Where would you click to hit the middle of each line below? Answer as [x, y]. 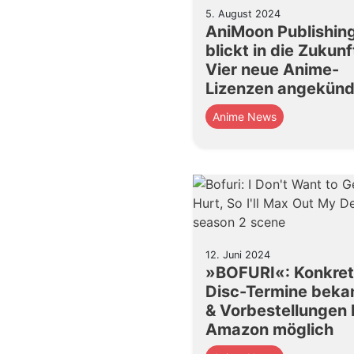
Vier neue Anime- [272, 70]
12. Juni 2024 [238, 254]
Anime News [245, 117]
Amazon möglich [269, 329]
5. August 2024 [243, 14]
